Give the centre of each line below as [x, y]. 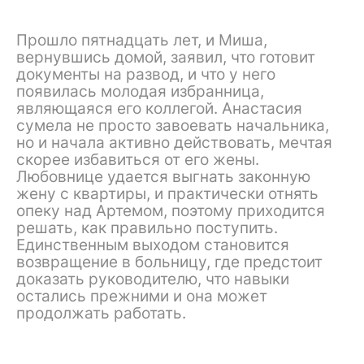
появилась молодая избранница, [140, 91]
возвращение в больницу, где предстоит [169, 262]
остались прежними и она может [142, 296]
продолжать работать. [101, 313]
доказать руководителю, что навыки [153, 279]
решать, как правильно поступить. [147, 228]
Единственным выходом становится [153, 245]
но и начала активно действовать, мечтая [174, 143]
